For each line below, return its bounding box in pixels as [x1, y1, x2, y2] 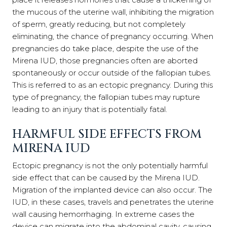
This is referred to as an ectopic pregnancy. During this [12, 80, 213, 90]
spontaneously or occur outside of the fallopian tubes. [12, 68, 211, 78]
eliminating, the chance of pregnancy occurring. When [12, 31, 213, 41]
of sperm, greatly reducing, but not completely [12, 19, 185, 29]
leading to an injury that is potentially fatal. [12, 104, 167, 114]
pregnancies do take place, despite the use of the [12, 44, 199, 53]
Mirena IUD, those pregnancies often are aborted [12, 56, 198, 65]
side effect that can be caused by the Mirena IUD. [12, 172, 200, 182]
